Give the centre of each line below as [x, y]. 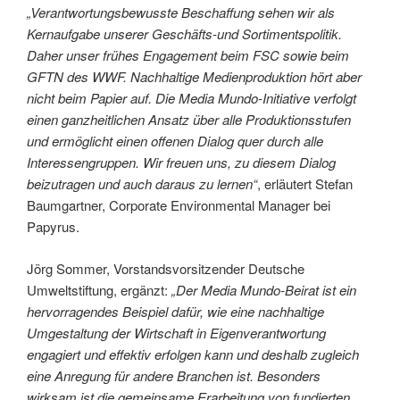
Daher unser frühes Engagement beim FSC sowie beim [188, 55]
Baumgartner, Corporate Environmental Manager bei [179, 205]
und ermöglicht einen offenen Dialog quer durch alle [175, 141]
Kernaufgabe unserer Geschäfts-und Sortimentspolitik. [184, 34]
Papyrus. [55, 227]
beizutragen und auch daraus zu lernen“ [142, 184]
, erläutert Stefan [305, 184]
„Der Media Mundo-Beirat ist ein [264, 289]
